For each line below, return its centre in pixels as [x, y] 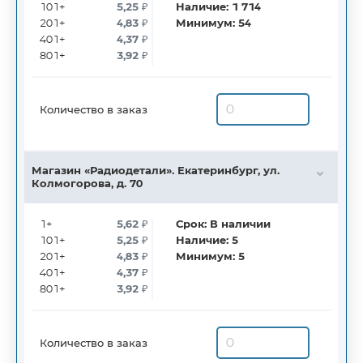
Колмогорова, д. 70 [87, 184]
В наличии [241, 225]
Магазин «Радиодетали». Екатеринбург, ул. [156, 171]
